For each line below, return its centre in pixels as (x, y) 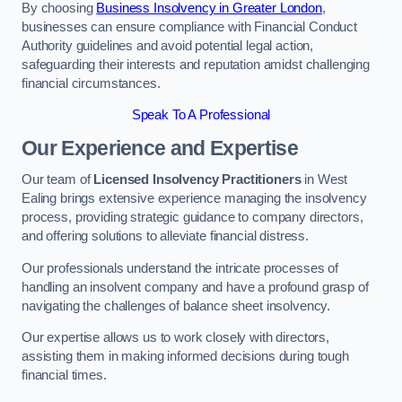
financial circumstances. (91, 83)
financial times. (64, 376)
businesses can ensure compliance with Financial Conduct (190, 26)
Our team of (58, 180)
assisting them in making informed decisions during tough (185, 357)
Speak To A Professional (201, 115)
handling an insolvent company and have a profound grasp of (195, 287)
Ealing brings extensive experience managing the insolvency (194, 199)
